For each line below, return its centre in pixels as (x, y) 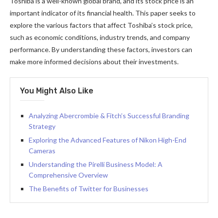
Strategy (42, 126)
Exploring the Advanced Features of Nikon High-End (108, 140)
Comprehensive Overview (68, 175)
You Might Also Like (57, 91)
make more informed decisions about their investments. (94, 62)
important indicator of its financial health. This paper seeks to (103, 13)
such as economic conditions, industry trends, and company (100, 37)
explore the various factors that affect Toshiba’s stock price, (101, 25)
